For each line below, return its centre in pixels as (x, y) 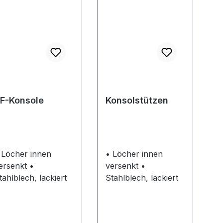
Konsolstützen (137, 101)
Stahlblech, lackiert (142, 178)
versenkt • (123, 166)
